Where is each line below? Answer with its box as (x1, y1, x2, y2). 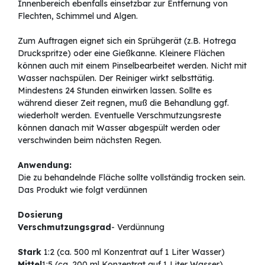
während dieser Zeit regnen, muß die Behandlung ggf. (18, 98, 229, 109)
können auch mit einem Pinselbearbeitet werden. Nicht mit (18, 60, 247, 72)
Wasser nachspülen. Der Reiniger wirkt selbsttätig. (18, 73, 214, 84)
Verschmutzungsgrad (18, 222, 111, 233)
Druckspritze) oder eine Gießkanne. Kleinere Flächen (18, 48, 225, 59)
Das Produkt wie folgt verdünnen (18, 185, 147, 196)
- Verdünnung (111, 222, 164, 233)
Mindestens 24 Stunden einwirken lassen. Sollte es (18, 85, 212, 96)
